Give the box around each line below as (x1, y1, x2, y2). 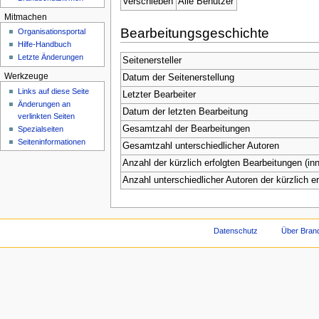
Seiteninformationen (18, 137, 86, 146)
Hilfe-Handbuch (18, 40, 72, 49)
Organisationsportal (18, 27, 86, 36)
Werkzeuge (4, 72, 48, 81)
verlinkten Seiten (18, 111, 75, 120)
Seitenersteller (122, 55, 182, 66)
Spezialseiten (18, 124, 64, 133)
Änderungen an (18, 99, 71, 108)
